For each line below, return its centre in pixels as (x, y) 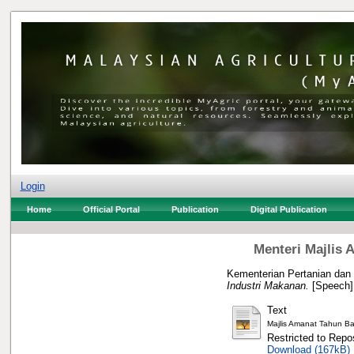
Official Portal (111, 209)
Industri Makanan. (268, 285)
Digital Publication (288, 209)
